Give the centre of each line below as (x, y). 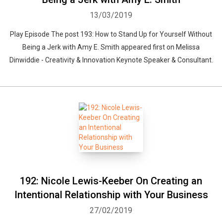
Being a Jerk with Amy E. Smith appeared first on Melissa (111, 47)
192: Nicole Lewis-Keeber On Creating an (111, 181)
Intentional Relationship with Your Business (111, 195)
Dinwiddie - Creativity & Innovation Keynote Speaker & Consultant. (111, 60)
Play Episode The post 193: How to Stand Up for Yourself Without (111, 34)
